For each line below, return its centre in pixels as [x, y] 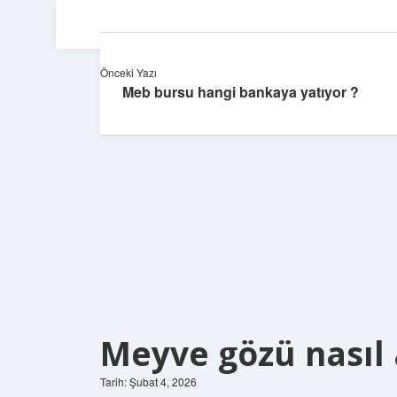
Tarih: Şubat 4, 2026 [148, 381]
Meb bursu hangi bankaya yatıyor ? [241, 92]
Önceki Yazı [128, 72]
